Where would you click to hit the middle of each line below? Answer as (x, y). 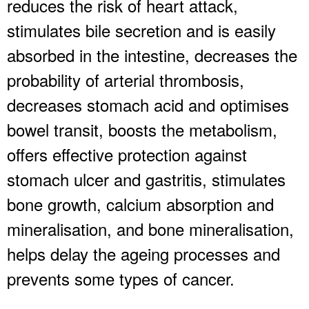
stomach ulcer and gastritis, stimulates (146, 179)
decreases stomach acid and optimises (148, 104)
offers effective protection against (127, 154)
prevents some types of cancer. (121, 278)
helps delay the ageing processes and (143, 253)
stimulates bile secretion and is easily (141, 30)
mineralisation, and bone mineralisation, (150, 228)
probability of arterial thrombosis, (126, 79)
